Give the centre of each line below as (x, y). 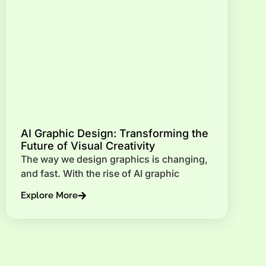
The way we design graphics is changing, (114, 159)
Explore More (49, 195)
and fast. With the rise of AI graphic (100, 174)
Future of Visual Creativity (88, 146)
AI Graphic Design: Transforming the (115, 134)
